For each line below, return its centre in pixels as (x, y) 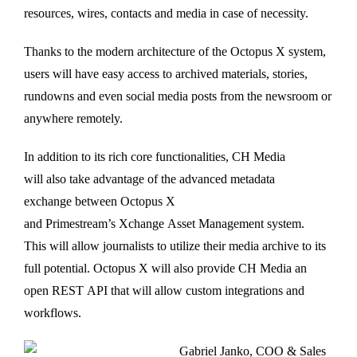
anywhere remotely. (73, 119)
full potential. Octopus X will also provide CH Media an (165, 269)
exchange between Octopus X (100, 202)
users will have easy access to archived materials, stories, (166, 74)
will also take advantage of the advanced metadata (149, 179)
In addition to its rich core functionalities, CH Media (155, 157)
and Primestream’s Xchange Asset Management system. (164, 224)
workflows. (53, 313)
